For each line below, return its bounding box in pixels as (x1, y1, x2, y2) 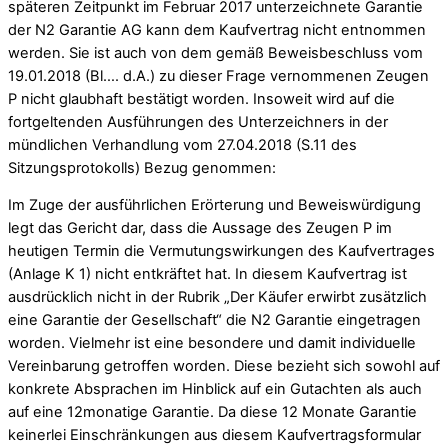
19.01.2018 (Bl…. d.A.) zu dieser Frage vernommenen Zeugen (8, 66, 429, 85)
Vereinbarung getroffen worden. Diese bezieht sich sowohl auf (8, 357, 440, 376)
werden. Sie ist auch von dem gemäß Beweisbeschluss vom (8, 43, 423, 62)
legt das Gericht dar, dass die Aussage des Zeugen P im (8, 219, 392, 238)
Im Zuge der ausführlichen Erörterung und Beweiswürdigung (8, 196, 421, 215)
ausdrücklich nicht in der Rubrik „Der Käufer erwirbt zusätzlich (8, 288, 427, 307)
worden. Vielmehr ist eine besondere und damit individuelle (8, 334, 416, 353)
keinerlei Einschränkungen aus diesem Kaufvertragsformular (8, 426, 421, 445)
